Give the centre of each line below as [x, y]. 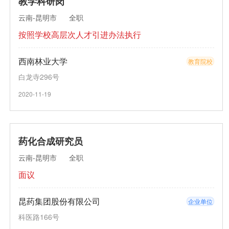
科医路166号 [39, 217]
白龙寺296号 [39, 77]
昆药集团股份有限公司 [59, 201]
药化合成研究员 [51, 141]
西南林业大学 [43, 61]
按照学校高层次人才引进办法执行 [80, 35]
